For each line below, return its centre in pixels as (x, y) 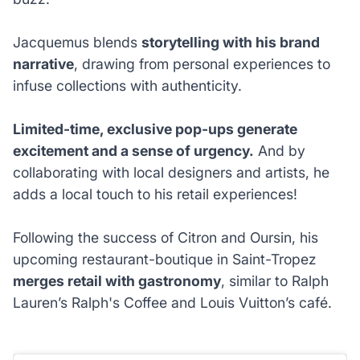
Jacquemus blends (77, 42)
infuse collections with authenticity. (129, 85)
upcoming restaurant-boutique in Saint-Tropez (164, 259)
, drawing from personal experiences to (202, 63)
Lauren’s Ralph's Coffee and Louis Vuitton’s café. (172, 302)
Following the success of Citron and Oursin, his (165, 237)
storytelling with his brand (230, 42)
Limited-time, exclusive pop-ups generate (155, 129)
